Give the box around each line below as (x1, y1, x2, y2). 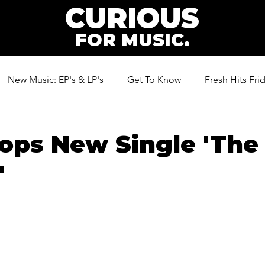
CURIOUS (65, 1, 199, 35)
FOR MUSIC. (75, 29, 190, 51)
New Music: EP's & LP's (8, 74, 104, 85)
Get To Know (127, 74, 181, 85)
